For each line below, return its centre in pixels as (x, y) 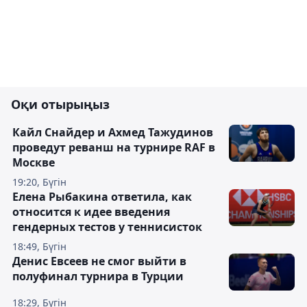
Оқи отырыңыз (60, 105)
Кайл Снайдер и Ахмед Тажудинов (113, 133)
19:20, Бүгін (39, 182)
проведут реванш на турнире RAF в (114, 148)
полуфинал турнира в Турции (98, 277)
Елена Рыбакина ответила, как (102, 197)
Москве (34, 163)
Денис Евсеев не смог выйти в (99, 261)
